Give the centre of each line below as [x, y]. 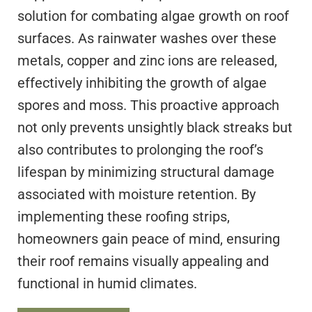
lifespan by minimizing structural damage [146, 172]
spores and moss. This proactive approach [148, 106]
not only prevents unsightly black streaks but [155, 128]
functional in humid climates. [107, 284]
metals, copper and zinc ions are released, [147, 61]
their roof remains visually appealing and [143, 262]
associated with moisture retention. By [136, 195]
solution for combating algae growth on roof [153, 16]
